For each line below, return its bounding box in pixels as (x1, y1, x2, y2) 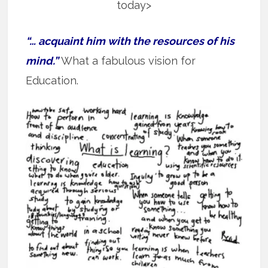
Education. (26, 74, 79, 87)
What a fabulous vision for (59, 54, 196, 67)
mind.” (26, 54, 59, 67)
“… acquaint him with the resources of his (26, 34, 235, 47)
